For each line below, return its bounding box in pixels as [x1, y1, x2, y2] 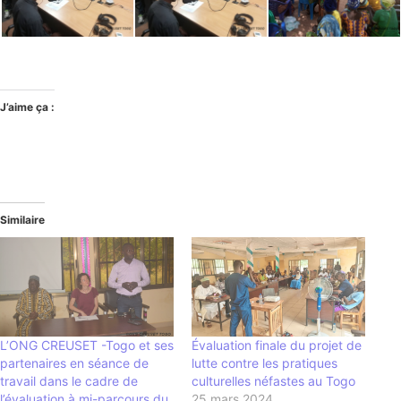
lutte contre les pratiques [192, 354, 337, 371]
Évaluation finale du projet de [192, 337, 362, 353]
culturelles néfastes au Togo [192, 372, 355, 388]
